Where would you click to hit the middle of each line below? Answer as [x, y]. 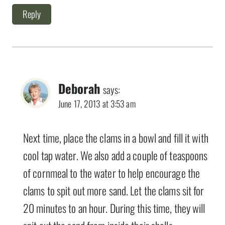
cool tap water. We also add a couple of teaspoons [116, 155]
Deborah [79, 88]
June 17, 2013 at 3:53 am [97, 103]
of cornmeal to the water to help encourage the [112, 173]
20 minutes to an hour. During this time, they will [114, 208]
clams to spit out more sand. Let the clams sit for [114, 191]
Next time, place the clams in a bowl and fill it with [116, 138]
